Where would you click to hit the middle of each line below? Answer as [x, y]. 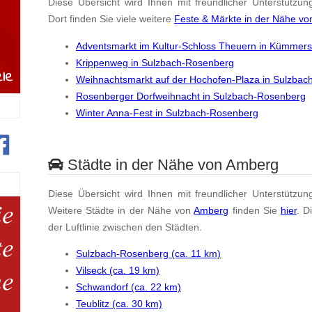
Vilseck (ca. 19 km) [118, 270]
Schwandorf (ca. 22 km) [128, 287]
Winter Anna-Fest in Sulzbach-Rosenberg [167, 112]
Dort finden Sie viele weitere [111, 19]
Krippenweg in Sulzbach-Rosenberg [155, 62]
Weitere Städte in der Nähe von [121, 210]
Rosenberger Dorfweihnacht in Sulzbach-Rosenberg [191, 96]
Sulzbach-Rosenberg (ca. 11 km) [148, 253]
